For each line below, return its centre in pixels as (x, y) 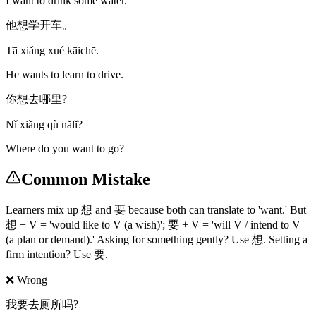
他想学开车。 (39, 25)
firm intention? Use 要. (57, 255)
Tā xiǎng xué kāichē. (52, 51)
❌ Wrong (26, 280)
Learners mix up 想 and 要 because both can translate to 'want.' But (156, 210)
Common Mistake (86, 180)
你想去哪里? (36, 99)
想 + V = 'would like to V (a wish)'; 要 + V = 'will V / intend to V (153, 225)
